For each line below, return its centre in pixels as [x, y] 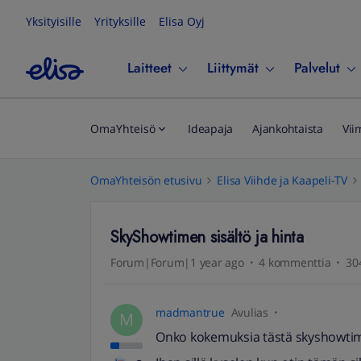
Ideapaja [210, 129]
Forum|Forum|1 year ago [177, 262]
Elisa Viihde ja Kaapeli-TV [282, 180]
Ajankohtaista [288, 129]
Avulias [249, 312]
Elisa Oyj [182, 21]
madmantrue [190, 312]
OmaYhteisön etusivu [146, 180]
